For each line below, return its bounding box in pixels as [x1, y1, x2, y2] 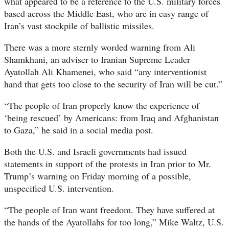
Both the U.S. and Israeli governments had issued [4, 145, 187, 157]
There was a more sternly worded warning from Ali [4, 40, 195, 53]
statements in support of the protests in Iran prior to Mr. [4, 157, 211, 170]
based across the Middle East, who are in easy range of [4, 7, 209, 19]
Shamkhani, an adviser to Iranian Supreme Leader [4, 53, 190, 65]
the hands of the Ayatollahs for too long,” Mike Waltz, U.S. [4, 215, 224, 228]
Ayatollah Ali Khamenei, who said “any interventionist [4, 65, 207, 78]
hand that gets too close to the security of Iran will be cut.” [4, 77, 222, 90]
